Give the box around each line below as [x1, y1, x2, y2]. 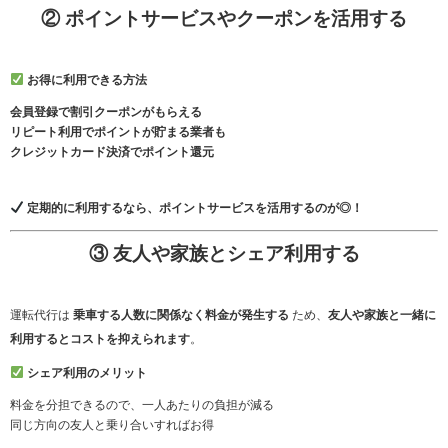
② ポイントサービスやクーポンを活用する [41, 8, 407, 30]
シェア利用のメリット [26, 366, 147, 381]
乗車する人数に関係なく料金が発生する [73, 308, 289, 323]
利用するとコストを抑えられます [10, 332, 190, 347]
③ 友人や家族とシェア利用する [88, 243, 360, 265]
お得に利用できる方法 [26, 73, 147, 88]
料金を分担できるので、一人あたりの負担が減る [10, 398, 274, 413]
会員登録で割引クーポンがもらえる [10, 105, 202, 120]
